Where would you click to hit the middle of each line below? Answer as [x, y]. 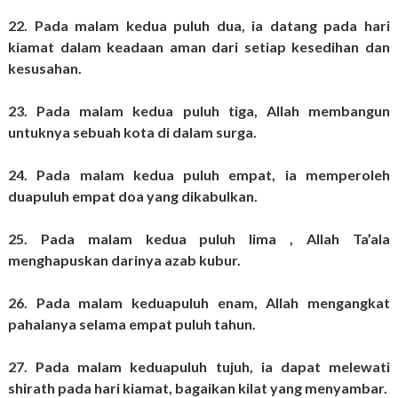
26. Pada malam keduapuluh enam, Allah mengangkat [199, 303]
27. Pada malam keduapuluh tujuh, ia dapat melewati [199, 367]
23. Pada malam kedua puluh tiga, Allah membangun [199, 111]
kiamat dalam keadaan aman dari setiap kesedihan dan [199, 47]
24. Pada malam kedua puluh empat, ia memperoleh [199, 175]
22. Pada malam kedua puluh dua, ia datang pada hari [199, 26]
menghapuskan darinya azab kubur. [125, 260]
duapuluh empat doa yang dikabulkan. [134, 196]
